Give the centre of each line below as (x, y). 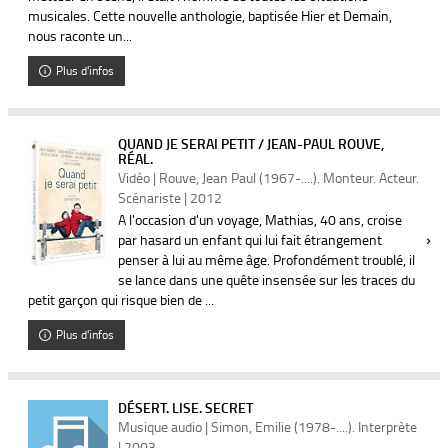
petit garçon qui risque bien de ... (121, 299)
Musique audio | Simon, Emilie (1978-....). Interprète (267, 426)
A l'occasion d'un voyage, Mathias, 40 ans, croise (260, 219)
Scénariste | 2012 (170, 197)
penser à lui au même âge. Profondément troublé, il (266, 259)
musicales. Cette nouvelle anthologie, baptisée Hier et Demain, (210, 15)
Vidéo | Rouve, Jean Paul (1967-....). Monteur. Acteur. (268, 177)
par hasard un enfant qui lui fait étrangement (250, 239)
